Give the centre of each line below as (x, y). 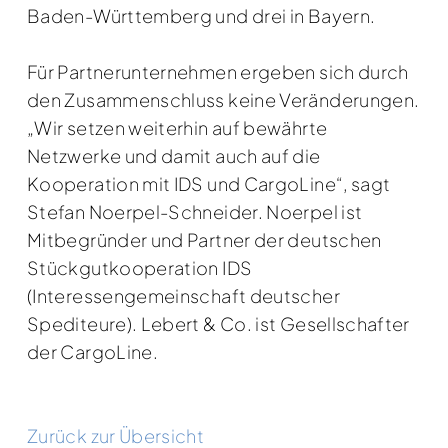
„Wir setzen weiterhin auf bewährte (177, 127)
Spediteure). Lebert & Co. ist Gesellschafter (218, 323)
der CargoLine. (93, 351)
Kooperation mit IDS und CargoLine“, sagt (209, 183)
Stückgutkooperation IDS (140, 267)
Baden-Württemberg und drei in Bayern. (201, 15)
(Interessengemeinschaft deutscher (183, 295)
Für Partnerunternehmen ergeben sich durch (218, 71)
